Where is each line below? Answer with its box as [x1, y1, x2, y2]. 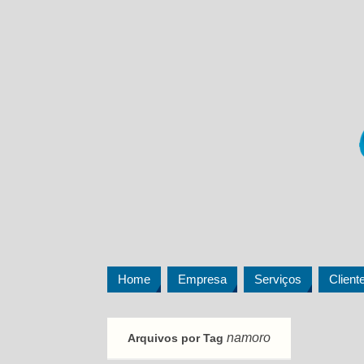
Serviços [254, 272, 301, 286]
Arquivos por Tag [128, 331, 227, 344]
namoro [227, 331, 271, 344]
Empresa [178, 272, 227, 286]
